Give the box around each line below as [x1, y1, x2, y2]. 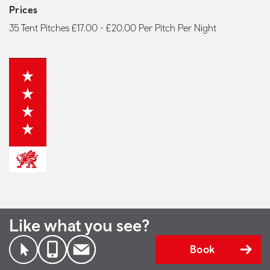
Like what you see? [9, 215, 149, 236]
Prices [9, 4, 38, 16]
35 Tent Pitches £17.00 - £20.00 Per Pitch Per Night [9, 22, 216, 34]
